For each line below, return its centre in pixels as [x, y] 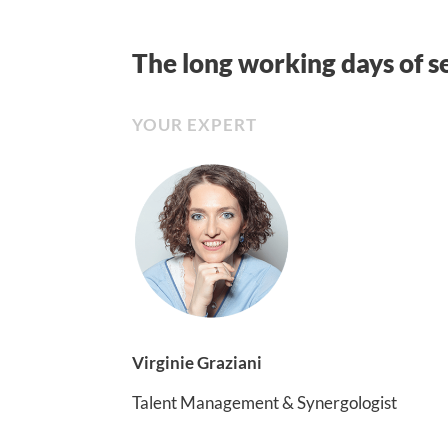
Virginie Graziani [197, 362]
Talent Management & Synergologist [264, 402]
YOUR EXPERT [194, 124]
